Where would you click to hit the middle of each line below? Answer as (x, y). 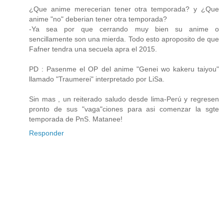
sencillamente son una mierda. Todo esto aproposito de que (124, 39)
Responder (46, 133)
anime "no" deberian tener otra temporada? (98, 19)
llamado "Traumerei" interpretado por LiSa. (97, 79)
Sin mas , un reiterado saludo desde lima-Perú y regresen (124, 99)
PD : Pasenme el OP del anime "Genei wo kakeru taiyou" (124, 69)
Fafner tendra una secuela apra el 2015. (93, 49)
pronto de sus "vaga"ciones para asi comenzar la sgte (124, 109)
